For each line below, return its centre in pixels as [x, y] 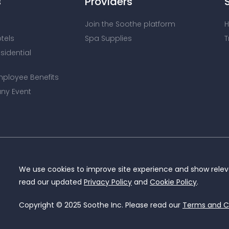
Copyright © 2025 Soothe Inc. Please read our [100, 205]
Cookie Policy [173, 182]
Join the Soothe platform [130, 24]
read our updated [51, 182]
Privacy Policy [108, 182]
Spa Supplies [108, 38]
